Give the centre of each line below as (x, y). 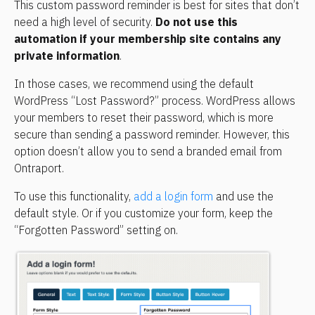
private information (67, 56)
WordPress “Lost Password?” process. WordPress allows (155, 101)
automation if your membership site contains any (148, 39)
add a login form (173, 196)
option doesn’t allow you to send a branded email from (148, 151)
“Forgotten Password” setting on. (96, 230)
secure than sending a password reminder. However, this (152, 134)
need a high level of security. (85, 22)
